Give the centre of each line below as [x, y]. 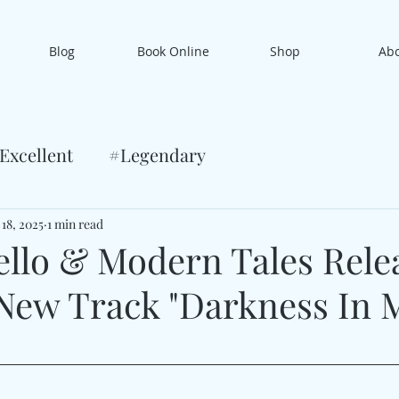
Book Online [173, 51]
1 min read [75, 224]
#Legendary [157, 155]
